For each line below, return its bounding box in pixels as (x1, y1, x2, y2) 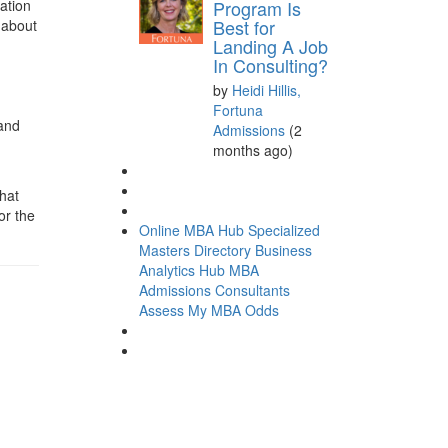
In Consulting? (212, 51, 328, 78)
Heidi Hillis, (231, 79, 301, 100)
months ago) (212, 139, 293, 160)
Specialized (247, 219, 320, 240)
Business (254, 239, 312, 260)
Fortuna (212, 99, 263, 120)
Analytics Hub (138, 259, 225, 280)
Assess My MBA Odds (138, 299, 279, 320)
